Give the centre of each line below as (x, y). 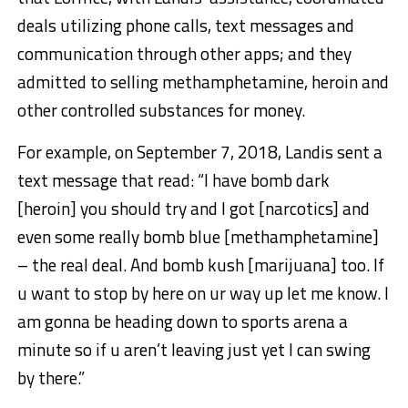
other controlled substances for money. (161, 110)
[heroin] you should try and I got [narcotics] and (193, 209)
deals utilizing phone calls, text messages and (185, 25)
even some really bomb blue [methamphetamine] (198, 237)
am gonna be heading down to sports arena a (182, 321)
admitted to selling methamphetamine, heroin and (203, 82)
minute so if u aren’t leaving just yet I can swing (194, 350)
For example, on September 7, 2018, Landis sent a (199, 152)
